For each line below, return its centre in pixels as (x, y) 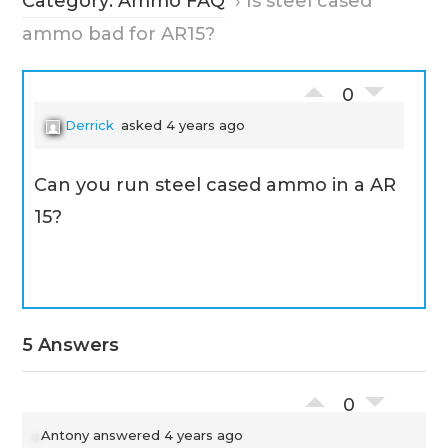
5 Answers (71, 345)
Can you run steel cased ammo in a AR (215, 185)
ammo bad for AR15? (119, 34)
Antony (65, 435)
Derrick (90, 125)
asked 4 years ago (181, 125)
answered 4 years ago (166, 435)
